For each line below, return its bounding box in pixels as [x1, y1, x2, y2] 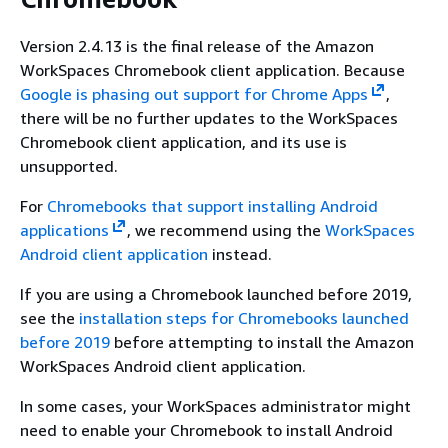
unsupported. [20, 155, 118, 176]
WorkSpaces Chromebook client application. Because [20, 59, 405, 80]
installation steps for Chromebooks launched [79, 307, 409, 328]
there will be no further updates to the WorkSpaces [20, 107, 398, 128]
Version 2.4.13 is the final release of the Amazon [20, 35, 374, 56]
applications [20, 219, 109, 240]
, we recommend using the [126, 219, 325, 240]
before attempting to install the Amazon [110, 331, 414, 352]
